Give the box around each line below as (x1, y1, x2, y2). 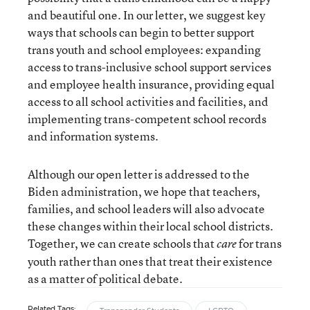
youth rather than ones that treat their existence (28, 253, 273, 269)
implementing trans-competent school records (28, 110, 266, 127)
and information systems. (28, 127, 158, 144)
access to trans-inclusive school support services (28, 58, 271, 75)
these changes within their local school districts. (28, 217, 273, 234)
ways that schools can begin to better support (28, 24, 255, 40)
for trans (237, 235, 282, 251)
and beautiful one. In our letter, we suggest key (28, 6, 265, 23)
